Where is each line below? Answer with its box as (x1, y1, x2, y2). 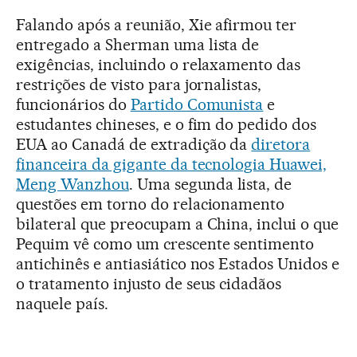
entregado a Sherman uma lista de (16, 34, 260, 54)
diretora (251, 134, 311, 154)
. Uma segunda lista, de (128, 174, 292, 194)
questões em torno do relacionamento (16, 194, 285, 214)
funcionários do (16, 94, 131, 114)
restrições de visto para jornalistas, (16, 74, 262, 94)
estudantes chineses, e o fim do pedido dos (16, 114, 317, 134)
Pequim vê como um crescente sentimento (16, 233, 315, 253)
